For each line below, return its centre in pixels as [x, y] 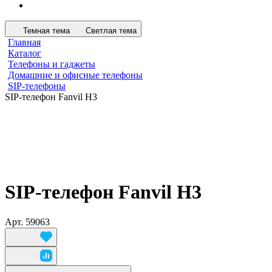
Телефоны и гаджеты [52, 64]
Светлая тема [111, 31]
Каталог [25, 53]
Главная [24, 42]
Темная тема [46, 31]
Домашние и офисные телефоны [75, 75]
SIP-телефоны [37, 86]
